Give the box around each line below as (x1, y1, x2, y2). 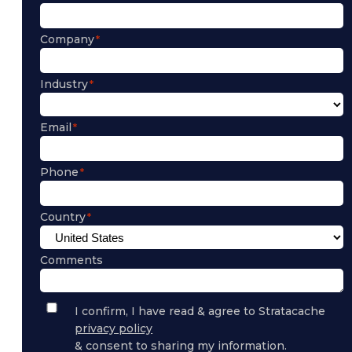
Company (40, 32, 94, 47)
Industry (40, 77, 88, 92)
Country (40, 210, 86, 225)
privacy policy (75, 321, 153, 336)
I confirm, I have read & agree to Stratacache (75, 304, 326, 319)
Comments (40, 253, 103, 268)
